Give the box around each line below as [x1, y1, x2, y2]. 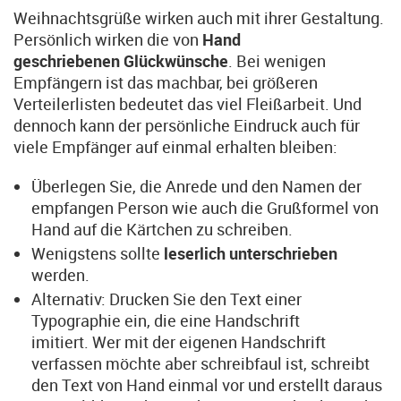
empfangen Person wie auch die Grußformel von [31, 197, 379, 218]
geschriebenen [13, 50, 120, 72]
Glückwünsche [124, 50, 228, 72]
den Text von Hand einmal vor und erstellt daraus [31, 374, 382, 396]
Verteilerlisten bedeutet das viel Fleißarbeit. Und [13, 93, 362, 115]
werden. [31, 264, 90, 286]
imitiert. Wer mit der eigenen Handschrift [31, 331, 326, 353]
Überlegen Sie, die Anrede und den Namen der [31, 175, 362, 197]
